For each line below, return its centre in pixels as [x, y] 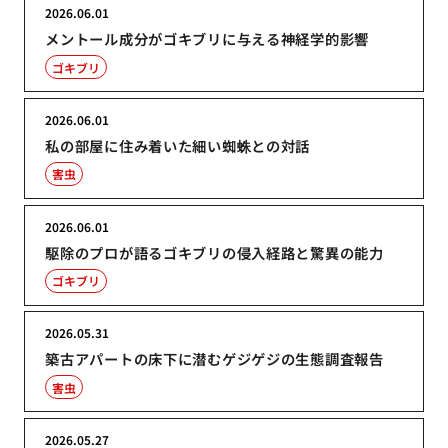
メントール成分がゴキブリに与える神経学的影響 [207, 39]
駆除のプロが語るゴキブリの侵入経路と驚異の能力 [214, 252]
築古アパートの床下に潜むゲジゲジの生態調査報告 [214, 359]
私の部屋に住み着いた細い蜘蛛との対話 [178, 145]
